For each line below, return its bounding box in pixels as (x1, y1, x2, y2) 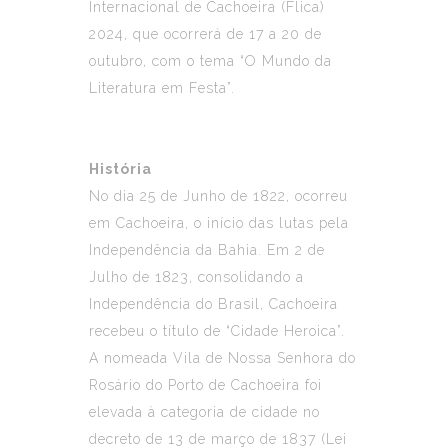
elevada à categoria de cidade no (89, 403, 320, 420)
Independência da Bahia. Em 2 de (89, 241, 325, 258)
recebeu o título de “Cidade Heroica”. (89, 322, 345, 339)
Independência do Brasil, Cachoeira (89, 295, 338, 312)
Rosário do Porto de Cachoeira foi (89, 376, 322, 393)
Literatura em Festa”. (89, 79, 235, 96)
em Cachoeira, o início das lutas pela (89, 214, 349, 231)
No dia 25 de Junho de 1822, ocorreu (89, 187, 348, 204)
